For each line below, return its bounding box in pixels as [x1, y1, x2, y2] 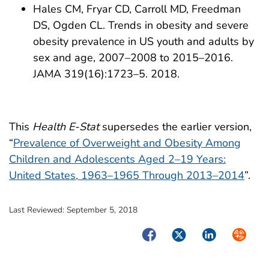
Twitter [169, 226, 204, 241]
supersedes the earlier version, [99, 119, 252, 134]
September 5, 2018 [67, 204, 138, 216]
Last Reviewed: [9, 204, 67, 216]
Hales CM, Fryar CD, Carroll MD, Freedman [33, 2, 241, 17]
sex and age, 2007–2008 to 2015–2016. [33, 50, 233, 65]
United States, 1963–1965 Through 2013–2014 [9, 168, 244, 183]
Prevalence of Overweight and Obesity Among [13, 136, 241, 151]
